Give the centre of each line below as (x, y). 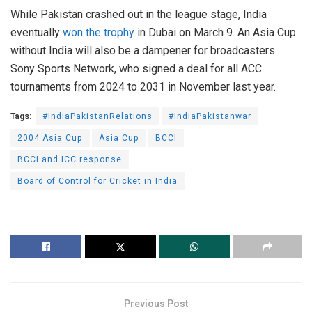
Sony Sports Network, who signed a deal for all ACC (136, 69)
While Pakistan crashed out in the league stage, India (139, 15)
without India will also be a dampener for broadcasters (143, 51)
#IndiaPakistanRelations (97, 117)
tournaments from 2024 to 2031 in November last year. (143, 87)
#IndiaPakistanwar (210, 117)
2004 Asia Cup (50, 138)
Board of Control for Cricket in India (97, 181)
